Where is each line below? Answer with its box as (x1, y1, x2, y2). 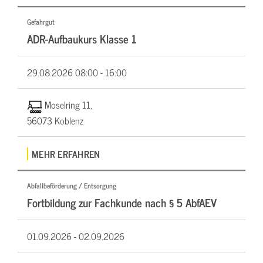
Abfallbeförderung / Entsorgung (27, 180, 116, 192)
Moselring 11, (44, 96, 92, 112)
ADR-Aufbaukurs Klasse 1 (27, 29, 136, 48)
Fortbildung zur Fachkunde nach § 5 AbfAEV (27, 193, 217, 212)
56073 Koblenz (27, 112, 83, 128)
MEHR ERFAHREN (32, 146, 100, 162)
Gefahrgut (27, 15, 55, 28)
